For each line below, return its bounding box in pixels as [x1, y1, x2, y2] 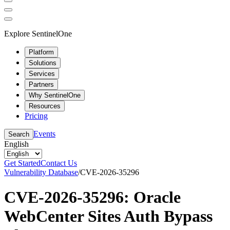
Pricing [25, 111, 48, 120]
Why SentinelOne [29, 91, 81, 99]
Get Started [4, 158, 41, 167]
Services [29, 69, 55, 78]
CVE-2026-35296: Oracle [4, 187, 181, 206]
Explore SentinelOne [4, 29, 72, 38]
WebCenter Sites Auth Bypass [4, 206, 213, 225]
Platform [29, 48, 54, 56]
